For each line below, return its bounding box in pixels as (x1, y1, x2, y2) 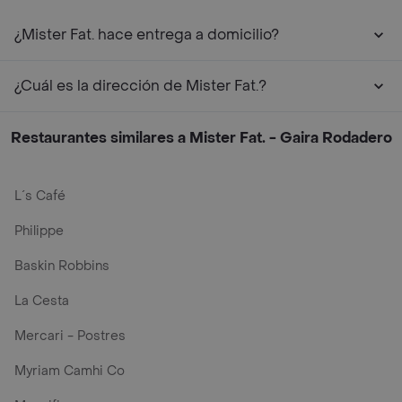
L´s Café (14, 188, 66, 205)
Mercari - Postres (14, 328, 126, 345)
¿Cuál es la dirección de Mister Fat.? (14, 76, 267, 95)
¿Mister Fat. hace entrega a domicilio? (14, 25, 279, 44)
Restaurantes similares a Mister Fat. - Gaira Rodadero (10, 128, 392, 147)
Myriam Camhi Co (14, 363, 125, 380)
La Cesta (14, 293, 69, 310)
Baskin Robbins (14, 258, 109, 275)
